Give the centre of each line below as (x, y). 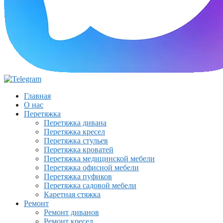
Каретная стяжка (72, 194)
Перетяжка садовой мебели (90, 185)
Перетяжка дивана (75, 123)
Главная (37, 96)
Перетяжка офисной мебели (91, 167)
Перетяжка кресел (74, 132)
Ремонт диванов (71, 212)
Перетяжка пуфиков (78, 176)
